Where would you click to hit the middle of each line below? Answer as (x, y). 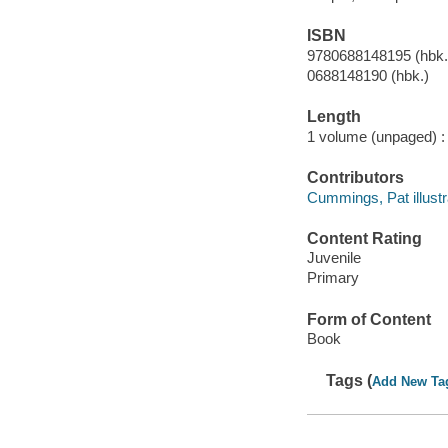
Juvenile (333, 258)
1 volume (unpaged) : (375, 136)
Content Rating (364, 238)
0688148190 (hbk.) (367, 75)
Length (333, 117)
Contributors (355, 178)
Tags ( (349, 380)
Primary (332, 278)
